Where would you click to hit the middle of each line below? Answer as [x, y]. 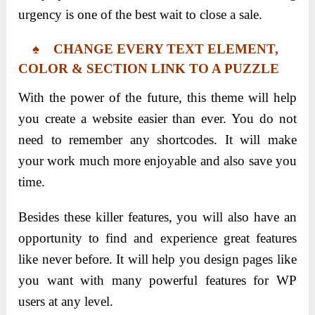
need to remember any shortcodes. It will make [157, 139]
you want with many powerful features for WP [157, 280]
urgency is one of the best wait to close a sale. [141, 14]
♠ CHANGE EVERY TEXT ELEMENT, [149, 49]
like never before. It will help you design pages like [157, 259]
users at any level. [66, 301]
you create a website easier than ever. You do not [157, 118]
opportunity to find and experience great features [157, 238]
